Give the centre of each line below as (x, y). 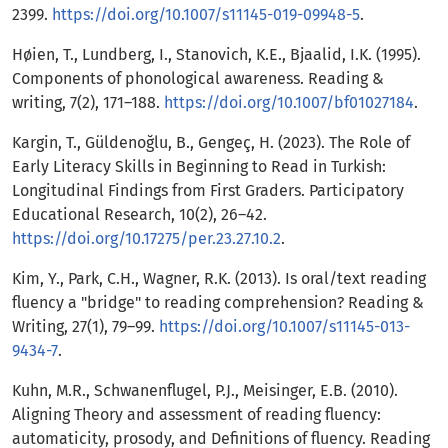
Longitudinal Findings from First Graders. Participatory (208, 191)
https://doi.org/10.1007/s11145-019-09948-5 (206, 15)
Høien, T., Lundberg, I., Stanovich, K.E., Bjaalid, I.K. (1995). (216, 55)
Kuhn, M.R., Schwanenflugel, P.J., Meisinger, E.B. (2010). (205, 391)
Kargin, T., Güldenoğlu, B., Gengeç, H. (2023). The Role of (211, 143)
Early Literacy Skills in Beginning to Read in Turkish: (199, 167)
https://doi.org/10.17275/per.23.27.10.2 (146, 239)
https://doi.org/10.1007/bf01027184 (289, 103)
